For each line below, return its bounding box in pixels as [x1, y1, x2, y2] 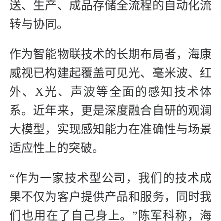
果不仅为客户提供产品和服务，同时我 [9, 190, 212, 204]
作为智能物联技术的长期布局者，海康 [9, 48, 212, 61]
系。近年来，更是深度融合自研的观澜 [9, 104, 212, 117]
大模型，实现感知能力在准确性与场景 [9, 123, 212, 136]
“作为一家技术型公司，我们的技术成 [9, 172, 212, 185]
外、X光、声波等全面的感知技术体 [9, 85, 212, 99]
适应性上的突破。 [9, 142, 104, 155]
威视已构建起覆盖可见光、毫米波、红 [9, 67, 212, 80]
